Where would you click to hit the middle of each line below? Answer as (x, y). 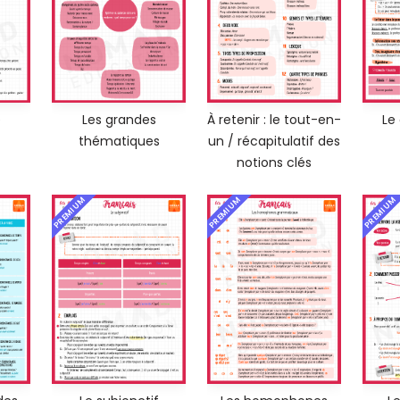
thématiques (119, 142)
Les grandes (119, 120)
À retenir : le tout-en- (274, 120)
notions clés (274, 163)
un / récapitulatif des (274, 142)
